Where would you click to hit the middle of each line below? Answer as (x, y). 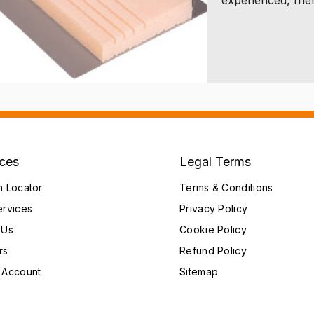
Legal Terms (215, 161)
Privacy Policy (214, 208)
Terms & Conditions (226, 187)
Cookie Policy (213, 229)
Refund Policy (213, 250)
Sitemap (199, 271)
